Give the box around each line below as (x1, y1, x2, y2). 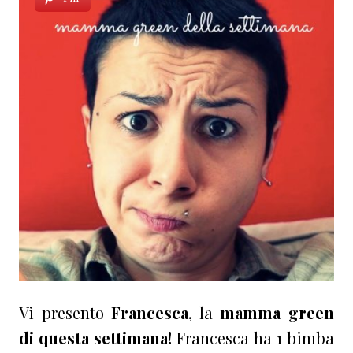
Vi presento (19, 302, 112, 324)
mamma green (220, 302, 335, 324)
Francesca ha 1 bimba (176, 327, 334, 349)
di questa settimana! (19, 327, 176, 349)
